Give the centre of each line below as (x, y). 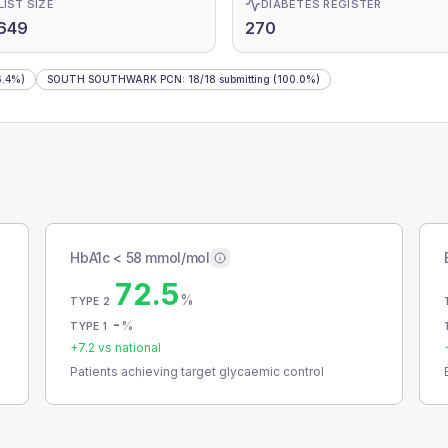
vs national (128, 347)
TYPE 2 (90, 301)
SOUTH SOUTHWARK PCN (114, 79)
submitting (243, 79)
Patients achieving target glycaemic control (197, 371)
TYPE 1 (88, 326)
